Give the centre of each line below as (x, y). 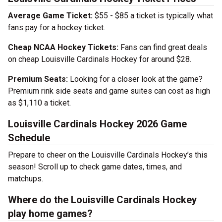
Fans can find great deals (163, 47)
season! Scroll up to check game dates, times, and (95, 167)
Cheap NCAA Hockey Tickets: (63, 47)
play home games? (50, 214)
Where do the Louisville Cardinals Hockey (102, 200)
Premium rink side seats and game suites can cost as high (109, 91)
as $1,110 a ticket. (39, 103)
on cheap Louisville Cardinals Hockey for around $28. (100, 59)
